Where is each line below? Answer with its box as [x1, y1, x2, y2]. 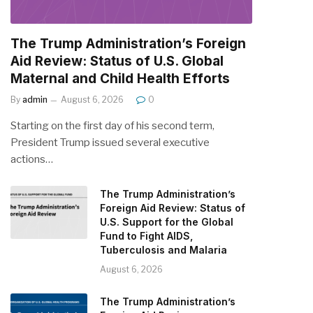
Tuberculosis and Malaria [100, 243, 227, 256]
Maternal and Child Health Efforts [10, 70, 230, 87]
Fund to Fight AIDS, [100, 229, 193, 242]
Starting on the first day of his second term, [10, 119, 214, 132]
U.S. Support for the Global [100, 215, 233, 228]
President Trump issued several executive [10, 136, 210, 149]
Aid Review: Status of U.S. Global [10, 52, 224, 69]
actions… [10, 152, 53, 166]
